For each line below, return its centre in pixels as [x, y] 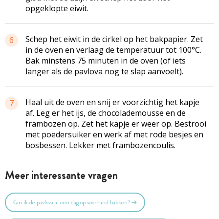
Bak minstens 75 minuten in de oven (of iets [106, 60]
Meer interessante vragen [61, 175]
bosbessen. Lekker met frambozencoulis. [100, 145]
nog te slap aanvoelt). [143, 71]
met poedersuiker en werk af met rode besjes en [114, 134]
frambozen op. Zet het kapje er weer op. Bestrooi [116, 123]
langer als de [50, 71]
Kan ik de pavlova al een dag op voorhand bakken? [71, 202]
